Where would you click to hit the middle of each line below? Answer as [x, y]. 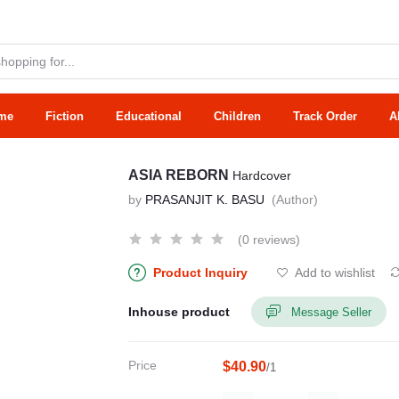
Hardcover [262, 175]
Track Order [325, 116]
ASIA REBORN [180, 175]
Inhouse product [179, 311]
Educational [149, 116]
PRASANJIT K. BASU [207, 199]
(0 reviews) [269, 240]
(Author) [295, 199]
